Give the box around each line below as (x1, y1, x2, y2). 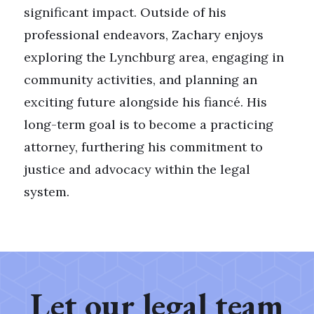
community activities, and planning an (23, 71, 257, 88)
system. (23, 183, 69, 200)
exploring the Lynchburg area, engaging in (23, 48, 284, 65)
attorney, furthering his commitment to (23, 138, 263, 155)
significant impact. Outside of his (23, 4, 226, 20)
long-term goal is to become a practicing (23, 116, 273, 132)
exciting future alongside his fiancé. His (23, 93, 267, 110)
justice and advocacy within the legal (23, 161, 250, 177)
